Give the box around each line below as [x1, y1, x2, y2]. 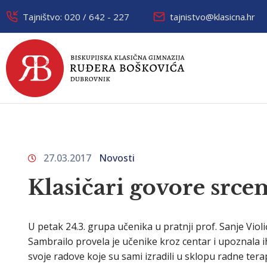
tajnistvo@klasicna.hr [170, 10, 255, 23]
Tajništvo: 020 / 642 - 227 [23, 10, 129, 23]
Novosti [99, 151, 135, 165]
